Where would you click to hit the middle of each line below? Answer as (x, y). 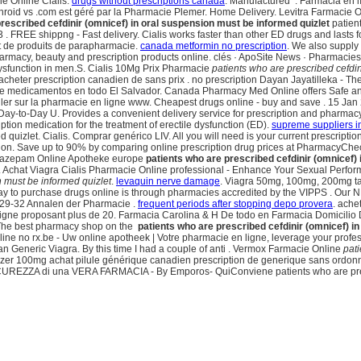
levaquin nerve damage (168, 182)
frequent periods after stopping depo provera (235, 204)
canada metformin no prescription (214, 46)
